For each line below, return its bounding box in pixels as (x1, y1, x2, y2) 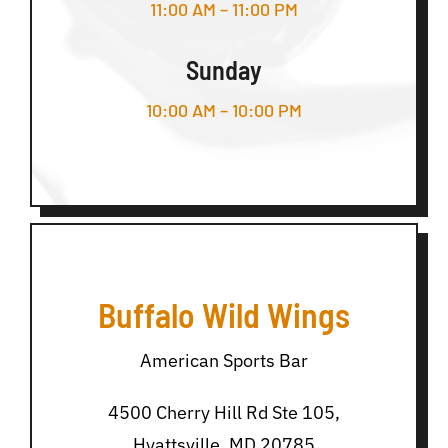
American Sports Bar (140, 348, 308, 372)
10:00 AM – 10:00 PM (146, 98, 302, 121)
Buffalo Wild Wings (98, 293, 350, 335)
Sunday (186, 53, 262, 85)
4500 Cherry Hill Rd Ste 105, (108, 400, 340, 424)
